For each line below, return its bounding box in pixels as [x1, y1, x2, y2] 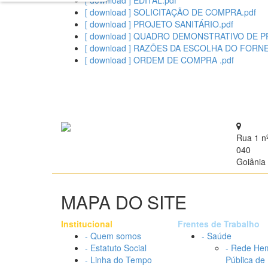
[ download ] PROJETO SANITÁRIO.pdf [85, 18, 233, 30]
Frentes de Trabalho [178, 218, 260, 230]
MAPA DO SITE [61, 189, 187, 215]
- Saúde [202, 230, 232, 242]
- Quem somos [85, 230, 141, 242]
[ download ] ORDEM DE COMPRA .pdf [85, 54, 234, 66]
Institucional [61, 218, 112, 230]
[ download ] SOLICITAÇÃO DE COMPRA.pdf [85, 6, 256, 18]
